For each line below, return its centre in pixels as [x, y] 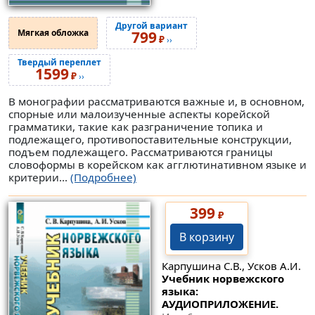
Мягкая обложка [53, 32]
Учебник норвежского [223, 279]
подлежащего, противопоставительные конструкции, [150, 139]
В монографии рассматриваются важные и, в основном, [156, 101]
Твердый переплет [59, 63]
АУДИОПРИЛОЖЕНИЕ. [220, 304]
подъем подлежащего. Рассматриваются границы [141, 152]
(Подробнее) [103, 177]
